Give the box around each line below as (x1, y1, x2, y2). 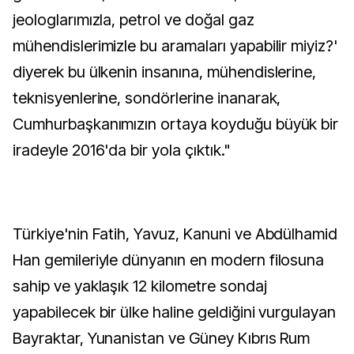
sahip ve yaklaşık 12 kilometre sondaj (13, 277, 267, 296)
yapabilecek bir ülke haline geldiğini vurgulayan (13, 303, 337, 322)
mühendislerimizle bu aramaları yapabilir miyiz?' (13, 36, 338, 55)
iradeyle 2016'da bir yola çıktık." (13, 141, 231, 160)
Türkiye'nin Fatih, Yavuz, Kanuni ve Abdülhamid (13, 224, 338, 243)
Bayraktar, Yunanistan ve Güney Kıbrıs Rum (13, 329, 311, 348)
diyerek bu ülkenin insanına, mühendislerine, (13, 62, 317, 81)
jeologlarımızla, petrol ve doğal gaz (13, 10, 254, 29)
